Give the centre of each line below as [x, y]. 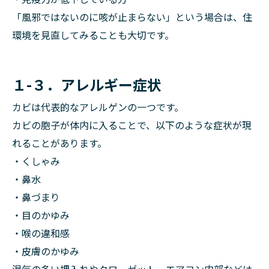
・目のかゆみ [41, 215]
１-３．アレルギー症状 [87, 84]
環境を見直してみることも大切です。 [93, 35]
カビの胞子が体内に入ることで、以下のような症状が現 [132, 125]
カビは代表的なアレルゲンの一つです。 [98, 107]
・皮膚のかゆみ [46, 251]
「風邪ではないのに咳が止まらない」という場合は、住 [132, 17]
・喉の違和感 [41, 233]
